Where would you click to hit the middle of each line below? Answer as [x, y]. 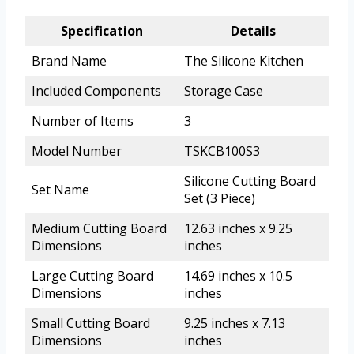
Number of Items [83, 121]
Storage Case [224, 91]
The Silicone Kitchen [244, 61]
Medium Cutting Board [99, 229]
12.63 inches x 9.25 [238, 229]
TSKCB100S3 [222, 151]
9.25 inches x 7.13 [235, 324]
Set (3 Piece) [220, 199]
